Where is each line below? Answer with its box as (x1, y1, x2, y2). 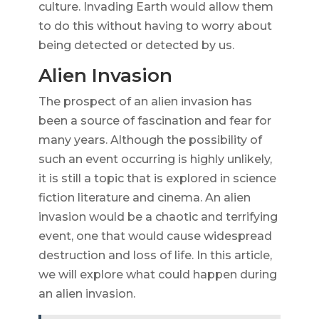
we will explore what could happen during (38, 268, 277, 282)
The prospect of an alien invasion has (38, 95, 252, 109)
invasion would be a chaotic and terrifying (38, 210, 278, 224)
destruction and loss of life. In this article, (38, 249, 272, 263)
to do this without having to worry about (38, 19, 272, 33)
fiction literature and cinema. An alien (38, 191, 251, 205)
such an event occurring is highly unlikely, (38, 152, 272, 167)
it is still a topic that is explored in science (38, 172, 276, 186)
